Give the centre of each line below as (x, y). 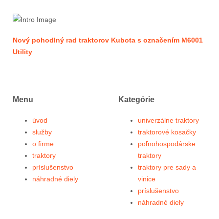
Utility (22, 52)
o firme (43, 143)
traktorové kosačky (167, 132)
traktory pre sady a (167, 167)
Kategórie (136, 99)
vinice (147, 179)
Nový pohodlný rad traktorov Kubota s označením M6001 (108, 40)
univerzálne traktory (168, 120)
